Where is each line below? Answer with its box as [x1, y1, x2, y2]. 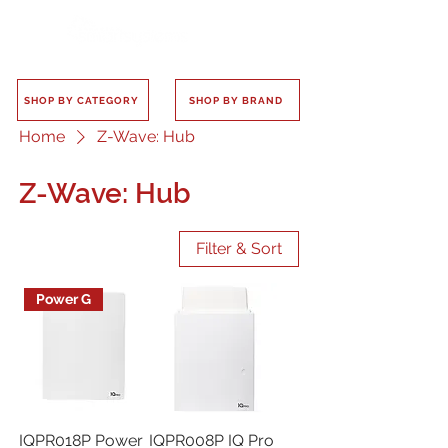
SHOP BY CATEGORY [23, 94, 139, 106]
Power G [36, 291, 92, 308]
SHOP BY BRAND [188, 94, 283, 106]
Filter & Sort [196, 239, 282, 258]
